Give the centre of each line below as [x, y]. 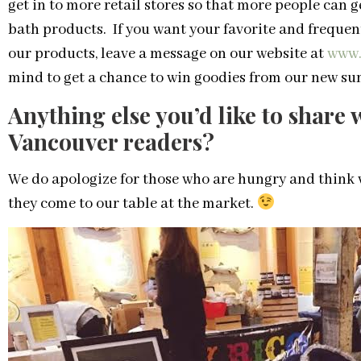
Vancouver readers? [111, 141]
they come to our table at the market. [133, 203]
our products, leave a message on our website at [168, 54]
